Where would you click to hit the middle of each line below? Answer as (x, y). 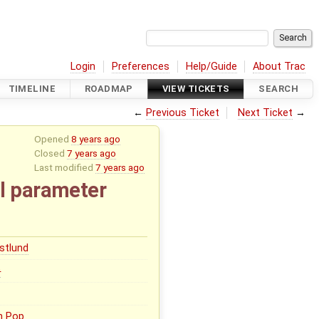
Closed (50, 153)
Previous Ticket (182, 113)
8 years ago (95, 138)
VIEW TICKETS (196, 89)
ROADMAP (109, 89)
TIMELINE (32, 89)
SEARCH (278, 89)
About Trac (279, 66)
